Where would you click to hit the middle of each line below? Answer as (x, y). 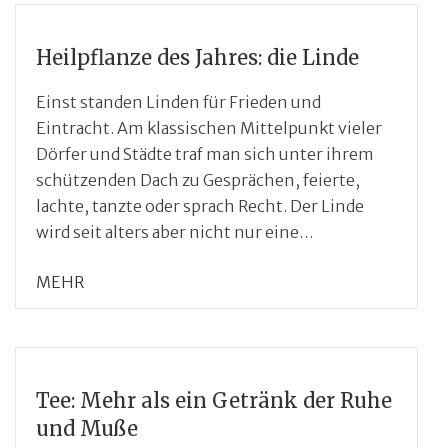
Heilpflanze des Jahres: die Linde (197, 57)
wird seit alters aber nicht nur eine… (175, 231)
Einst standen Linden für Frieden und (178, 101)
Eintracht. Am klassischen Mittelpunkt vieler (209, 127)
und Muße (87, 428)
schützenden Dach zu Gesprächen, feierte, (198, 179)
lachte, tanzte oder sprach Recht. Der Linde (200, 205)
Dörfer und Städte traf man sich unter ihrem (205, 153)
